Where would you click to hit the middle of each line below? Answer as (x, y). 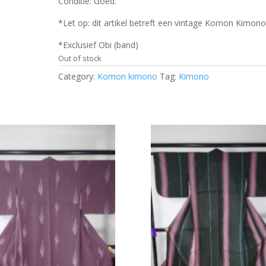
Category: (78, 76)
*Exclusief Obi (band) (99, 45)
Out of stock (80, 58)
